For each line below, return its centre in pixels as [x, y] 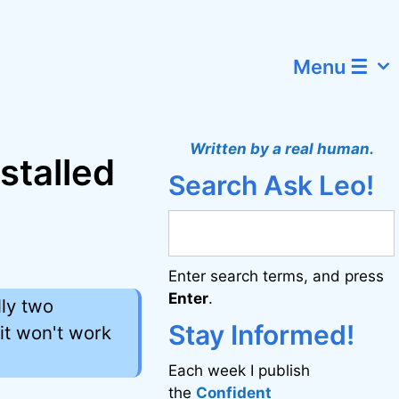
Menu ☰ [331, 67]
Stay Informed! [262, 335]
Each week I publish [240, 370]
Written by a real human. [281, 149]
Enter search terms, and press [277, 276]
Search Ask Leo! [272, 185]
